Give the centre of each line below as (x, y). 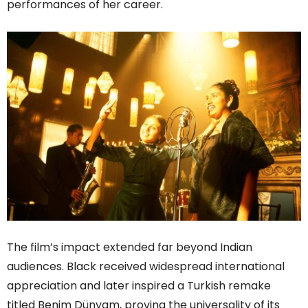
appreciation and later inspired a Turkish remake (139, 286)
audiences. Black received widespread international (146, 267)
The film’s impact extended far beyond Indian (130, 247)
